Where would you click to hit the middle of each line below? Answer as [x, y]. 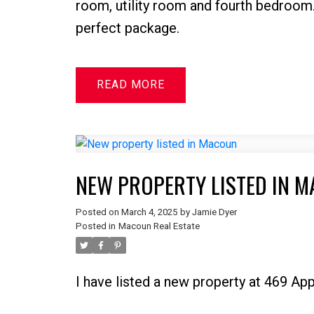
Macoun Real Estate [159, 226]
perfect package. [127, 28]
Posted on [98, 212]
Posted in [95, 226]
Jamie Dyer [214, 212]
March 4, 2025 [149, 212]
